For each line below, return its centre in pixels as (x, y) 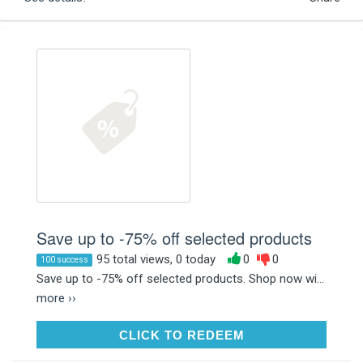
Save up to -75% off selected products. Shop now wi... (180, 278)
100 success (64, 259)
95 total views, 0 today (156, 259)
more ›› (56, 298)
